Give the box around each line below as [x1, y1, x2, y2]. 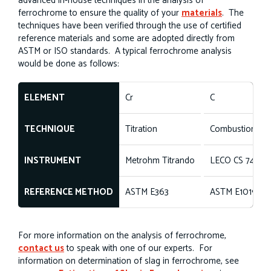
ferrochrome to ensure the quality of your [18, 5, 181, 21]
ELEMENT [24, 90, 65, 105]
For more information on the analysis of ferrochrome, [18, 228, 226, 243]
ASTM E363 [125, 184, 169, 200]
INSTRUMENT [24, 153, 81, 168]
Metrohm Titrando [125, 153, 195, 168]
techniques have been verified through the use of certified [18, 18, 241, 33]
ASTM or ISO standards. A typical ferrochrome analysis [18, 44, 232, 59]
